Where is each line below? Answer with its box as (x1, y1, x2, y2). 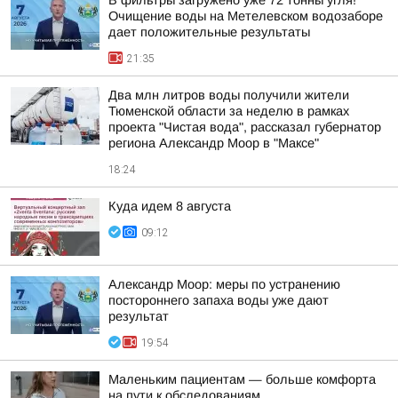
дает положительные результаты (108, 25, 310, 39)
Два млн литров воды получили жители (108, 88, 349, 102)
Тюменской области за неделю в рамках (108, 104, 349, 118)
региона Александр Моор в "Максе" (108, 136, 319, 150)
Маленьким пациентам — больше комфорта (108, 372, 376, 386)
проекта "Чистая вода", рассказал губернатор (108, 120, 381, 134)
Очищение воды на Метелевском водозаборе (108, 9, 383, 23)
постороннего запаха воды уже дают (108, 293, 329, 307)
